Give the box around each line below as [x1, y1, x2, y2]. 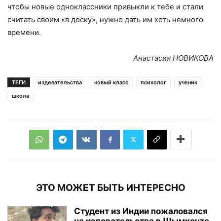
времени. [7, 27, 41, 37]
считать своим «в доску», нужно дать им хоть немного [7, 14, 203, 24]
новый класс [94, 78, 128, 86]
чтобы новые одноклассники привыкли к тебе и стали [7, 1, 203, 11]
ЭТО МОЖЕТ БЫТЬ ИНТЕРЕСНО [36, 182, 185, 193]
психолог [141, 78, 166, 86]
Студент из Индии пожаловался [74, 206, 208, 216]
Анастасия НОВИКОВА [133, 53, 214, 63]
